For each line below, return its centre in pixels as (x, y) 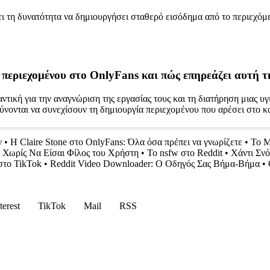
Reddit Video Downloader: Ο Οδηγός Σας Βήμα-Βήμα (155, 163)
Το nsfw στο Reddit (185, 152)
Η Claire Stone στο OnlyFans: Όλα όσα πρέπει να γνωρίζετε (126, 142)
